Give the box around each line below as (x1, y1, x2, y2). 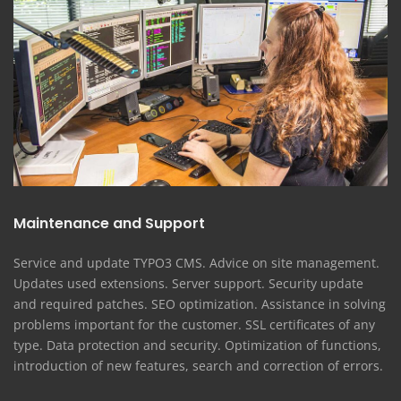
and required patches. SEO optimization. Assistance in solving (13, 295, 386, 313)
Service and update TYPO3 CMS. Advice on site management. (13, 254, 380, 272)
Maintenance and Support (13, 213, 205, 235)
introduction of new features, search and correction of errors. (13, 357, 383, 375)
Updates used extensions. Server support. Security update (13, 275, 363, 293)
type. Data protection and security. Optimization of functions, (13, 337, 381, 354)
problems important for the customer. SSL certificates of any (13, 316, 375, 334)
